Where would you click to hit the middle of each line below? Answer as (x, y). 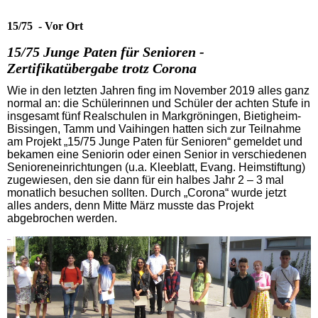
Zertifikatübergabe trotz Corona (102, 68)
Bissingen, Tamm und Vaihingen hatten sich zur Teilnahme (154, 129)
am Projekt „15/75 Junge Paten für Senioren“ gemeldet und (155, 142)
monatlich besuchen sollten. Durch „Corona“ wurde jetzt (147, 193)
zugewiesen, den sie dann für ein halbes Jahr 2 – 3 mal (146, 180)
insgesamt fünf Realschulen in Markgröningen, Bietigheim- (154, 116)
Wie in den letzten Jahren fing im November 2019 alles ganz (158, 91)
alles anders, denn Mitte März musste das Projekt (130, 206)
